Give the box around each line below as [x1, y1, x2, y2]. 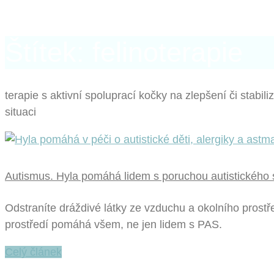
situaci [5, 106, 36, 119]
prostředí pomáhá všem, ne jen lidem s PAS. [5, 218, 222, 231]
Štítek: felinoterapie [5, 37, 243, 68]
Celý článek [5, 246, 62, 259]
